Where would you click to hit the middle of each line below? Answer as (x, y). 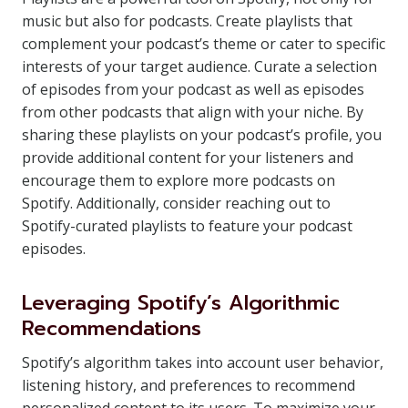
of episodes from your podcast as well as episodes (193, 89)
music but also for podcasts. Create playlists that (187, 21)
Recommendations (112, 328)
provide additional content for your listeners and (188, 158)
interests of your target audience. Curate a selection (199, 66)
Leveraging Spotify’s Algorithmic (181, 303)
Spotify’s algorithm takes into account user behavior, (203, 362)
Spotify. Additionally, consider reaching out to (176, 203)
